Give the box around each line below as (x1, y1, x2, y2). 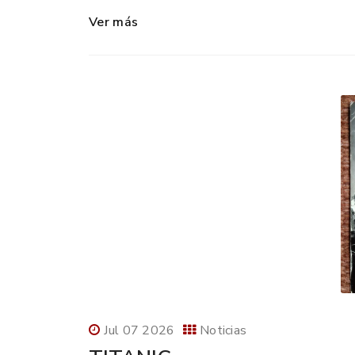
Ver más (89, 13, 139, 32)
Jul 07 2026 (104, 322, 175, 340)
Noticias (199, 322, 247, 340)
